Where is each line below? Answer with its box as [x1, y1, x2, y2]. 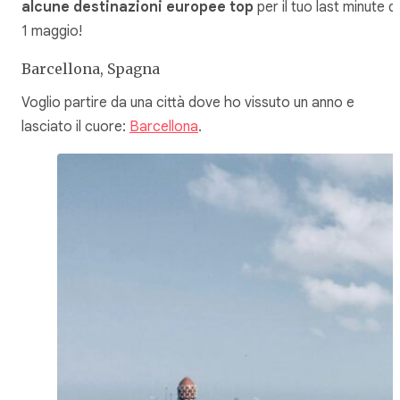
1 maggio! [21, 21, 82, 40]
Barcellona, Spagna [21, 59, 160, 78]
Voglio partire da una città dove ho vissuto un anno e [21, 94, 354, 112]
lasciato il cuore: [21, 118, 129, 137]
